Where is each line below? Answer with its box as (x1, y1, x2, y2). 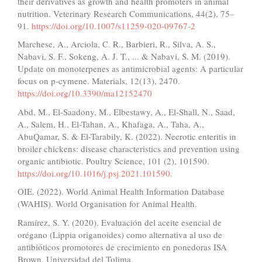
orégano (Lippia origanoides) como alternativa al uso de (18, 228, 222, 240)
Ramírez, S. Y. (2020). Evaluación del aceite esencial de (18, 216, 222, 228)
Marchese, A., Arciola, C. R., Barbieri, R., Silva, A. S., (18, 38, 216, 50)
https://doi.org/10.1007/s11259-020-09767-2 (32, 19, 195, 32)
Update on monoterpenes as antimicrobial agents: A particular (18, 63, 243, 75)
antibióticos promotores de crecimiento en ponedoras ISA (18, 240, 227, 253)
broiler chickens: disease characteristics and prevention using (18, 142, 240, 154)
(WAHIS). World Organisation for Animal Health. (18, 198, 197, 210)
